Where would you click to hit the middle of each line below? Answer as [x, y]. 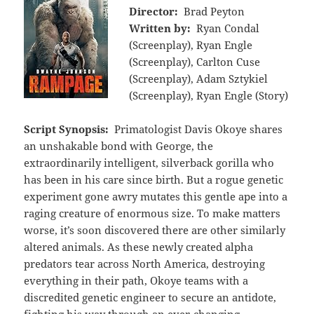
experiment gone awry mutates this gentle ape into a [156, 196]
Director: [154, 11]
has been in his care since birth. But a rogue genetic [154, 179]
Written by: [160, 28]
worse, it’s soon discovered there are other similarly [155, 230]
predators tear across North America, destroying [145, 263]
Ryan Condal [227, 28]
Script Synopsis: [67, 129]
